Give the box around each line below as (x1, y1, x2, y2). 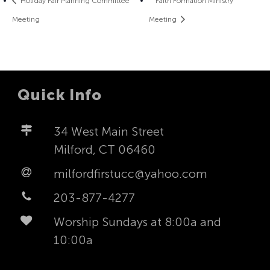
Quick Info (17, 85, 102, 104)
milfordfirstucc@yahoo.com (53, 166, 207, 181)
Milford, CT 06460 (53, 142, 155, 157)
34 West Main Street (53, 124, 164, 139)
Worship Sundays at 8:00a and (53, 214, 221, 229)
